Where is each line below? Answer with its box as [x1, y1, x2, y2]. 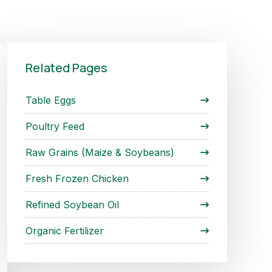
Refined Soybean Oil [25, 198, 119, 211]
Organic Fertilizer [25, 224, 104, 237]
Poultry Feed [25, 120, 84, 132]
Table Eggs [25, 93, 76, 106]
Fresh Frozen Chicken [25, 172, 129, 185]
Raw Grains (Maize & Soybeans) [25, 146, 174, 158]
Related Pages [25, 59, 107, 76]
